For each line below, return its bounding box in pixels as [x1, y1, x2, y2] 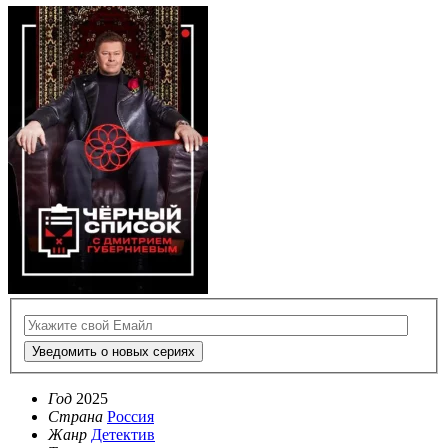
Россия [107, 408, 154, 426]
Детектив [91, 426, 155, 444]
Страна [48, 408, 103, 426]
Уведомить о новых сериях [32, 344, 195, 360]
